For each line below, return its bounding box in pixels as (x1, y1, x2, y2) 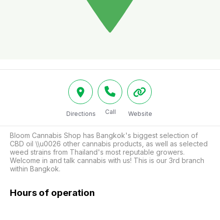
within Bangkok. (10, 165, 60, 173)
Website (128, 110, 152, 117)
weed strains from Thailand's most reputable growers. (10, 148, 185, 156)
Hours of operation (10, 187, 95, 198)
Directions (66, 110, 96, 117)
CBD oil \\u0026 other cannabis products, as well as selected (10, 139, 208, 148)
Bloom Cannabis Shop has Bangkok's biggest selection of (10, 131, 198, 139)
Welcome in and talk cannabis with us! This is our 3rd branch (10, 156, 204, 165)
